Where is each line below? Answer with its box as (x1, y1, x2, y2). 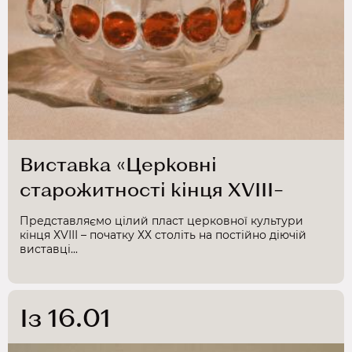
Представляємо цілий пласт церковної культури (20, 213, 303, 228)
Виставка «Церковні (20, 152, 217, 175)
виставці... (20, 241, 78, 256)
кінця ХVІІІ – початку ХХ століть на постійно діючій (20, 227, 306, 242)
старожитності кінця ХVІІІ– (20, 177, 284, 200)
